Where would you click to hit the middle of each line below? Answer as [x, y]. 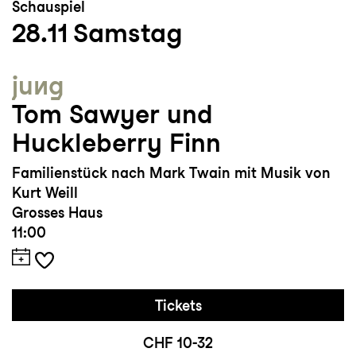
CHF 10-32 [178, 343]
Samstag [128, 33]
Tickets [178, 306]
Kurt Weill [45, 193]
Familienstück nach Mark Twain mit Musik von [171, 173]
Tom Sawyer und [112, 114]
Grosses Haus [57, 213]
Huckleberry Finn [116, 143]
